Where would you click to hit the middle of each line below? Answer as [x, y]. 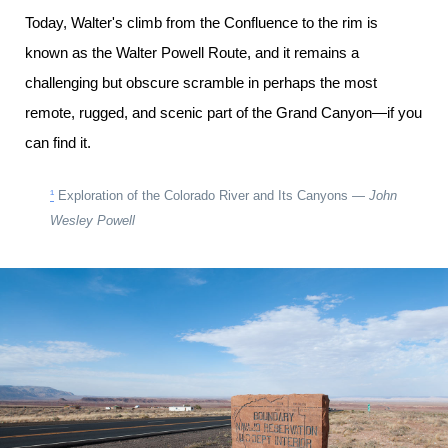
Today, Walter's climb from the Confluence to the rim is [201, 22]
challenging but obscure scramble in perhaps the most [201, 82]
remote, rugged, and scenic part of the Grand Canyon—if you [223, 112]
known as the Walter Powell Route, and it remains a [192, 52]
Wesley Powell [92, 220]
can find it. [58, 142]
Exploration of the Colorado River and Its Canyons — [211, 195]
